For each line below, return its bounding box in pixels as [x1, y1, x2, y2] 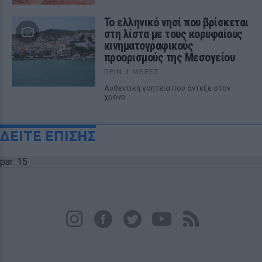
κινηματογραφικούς [104, 38, 194, 53]
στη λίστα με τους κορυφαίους [104, 26, 243, 41]
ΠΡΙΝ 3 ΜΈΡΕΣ [104, 67, 160, 75]
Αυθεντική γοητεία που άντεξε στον [104, 83, 230, 92]
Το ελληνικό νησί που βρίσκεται [104, 15, 249, 29]
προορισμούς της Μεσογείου [104, 50, 235, 64]
